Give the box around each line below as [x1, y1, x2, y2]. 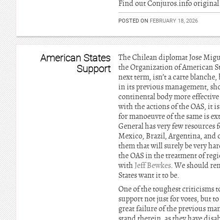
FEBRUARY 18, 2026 [150, 17, 198, 24]
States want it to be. [118, 170, 179, 180]
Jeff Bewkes [135, 161, 171, 170]
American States [40, 51, 110, 64]
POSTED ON [118, 17, 150, 24]
